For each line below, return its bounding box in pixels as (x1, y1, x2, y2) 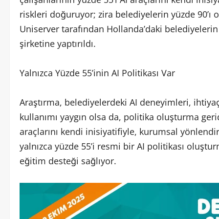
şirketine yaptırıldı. (20, 37, 96, 49)
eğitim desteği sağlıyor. (20, 154, 116, 167)
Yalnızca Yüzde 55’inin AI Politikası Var (20, 66, 175, 79)
